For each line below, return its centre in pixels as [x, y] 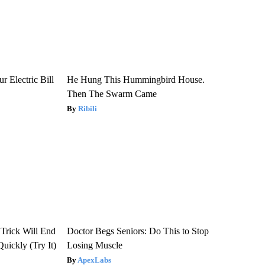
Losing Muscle [94, 245]
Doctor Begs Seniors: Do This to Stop [138, 231]
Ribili [87, 108]
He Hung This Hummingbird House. [135, 79]
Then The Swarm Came [112, 93]
